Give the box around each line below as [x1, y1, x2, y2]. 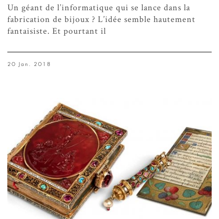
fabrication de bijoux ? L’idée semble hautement [7, 13, 196, 25]
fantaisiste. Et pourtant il [7, 25, 106, 37]
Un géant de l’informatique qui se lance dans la [7, 1, 190, 13]
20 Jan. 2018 [7, 61, 51, 67]
